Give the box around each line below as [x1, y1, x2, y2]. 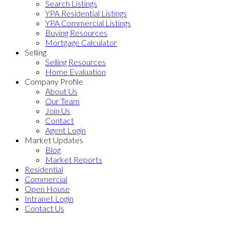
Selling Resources [45, 56, 106, 67]
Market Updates [25, 135, 83, 145]
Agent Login [45, 125, 86, 135]
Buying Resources [45, 27, 107, 37]
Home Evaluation [45, 66, 106, 76]
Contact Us [25, 203, 64, 213]
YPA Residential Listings [45, 8, 127, 18]
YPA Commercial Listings [45, 17, 131, 28]
